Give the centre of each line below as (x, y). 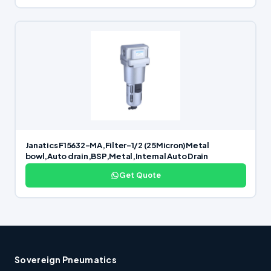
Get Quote (140, 175)
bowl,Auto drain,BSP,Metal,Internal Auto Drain (116, 156)
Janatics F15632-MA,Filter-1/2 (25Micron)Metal (117, 145)
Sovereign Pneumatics (66, 259)
